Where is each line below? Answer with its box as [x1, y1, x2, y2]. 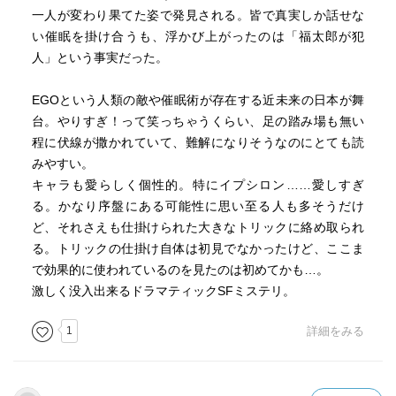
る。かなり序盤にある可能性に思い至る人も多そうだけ [31, 199, 365, 213]
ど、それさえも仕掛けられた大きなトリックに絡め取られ [31, 220, 365, 234]
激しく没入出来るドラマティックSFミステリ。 [31, 284, 295, 298]
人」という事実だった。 [31, 50, 168, 65]
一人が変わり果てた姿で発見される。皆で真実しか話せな [31, 8, 365, 22]
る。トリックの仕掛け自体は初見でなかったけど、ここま [31, 241, 365, 255]
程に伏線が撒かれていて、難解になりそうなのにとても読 [31, 135, 365, 149]
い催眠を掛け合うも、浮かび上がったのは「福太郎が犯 [31, 29, 365, 43]
